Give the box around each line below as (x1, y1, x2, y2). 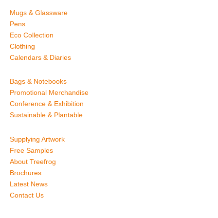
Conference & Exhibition (10, 100, 84, 108)
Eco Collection (10, 31, 54, 39)
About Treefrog (10, 157, 56, 165)
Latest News (10, 180, 48, 188)
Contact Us (10, 191, 44, 199)
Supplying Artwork (10, 135, 65, 143)
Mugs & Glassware (10, 8, 68, 17)
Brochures (10, 168, 41, 177)
